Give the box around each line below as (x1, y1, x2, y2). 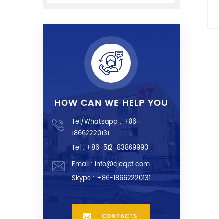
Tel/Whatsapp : (72, 117, 124, 128)
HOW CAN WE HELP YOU (54, 96, 168, 110)
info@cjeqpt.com (95, 159, 150, 170)
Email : (72, 159, 95, 170)
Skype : (72, 174, 97, 184)
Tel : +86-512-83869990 (72, 143, 148, 153)
